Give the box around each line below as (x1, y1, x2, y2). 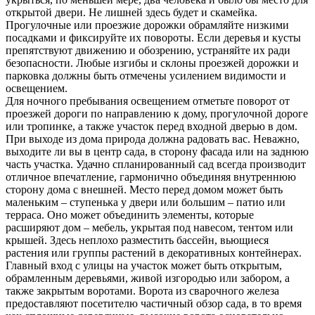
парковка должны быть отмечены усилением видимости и (6, 70, 286, 82)
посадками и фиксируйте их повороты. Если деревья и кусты (6, 32, 301, 44)
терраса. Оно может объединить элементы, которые (6, 209, 254, 221)
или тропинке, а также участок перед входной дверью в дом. (6, 120, 297, 133)
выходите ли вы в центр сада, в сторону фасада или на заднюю (6, 146, 309, 158)
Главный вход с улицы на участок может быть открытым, (6, 259, 282, 272)
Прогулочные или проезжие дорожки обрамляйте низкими (6, 19, 289, 32)
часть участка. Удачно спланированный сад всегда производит (6, 158, 306, 171)
